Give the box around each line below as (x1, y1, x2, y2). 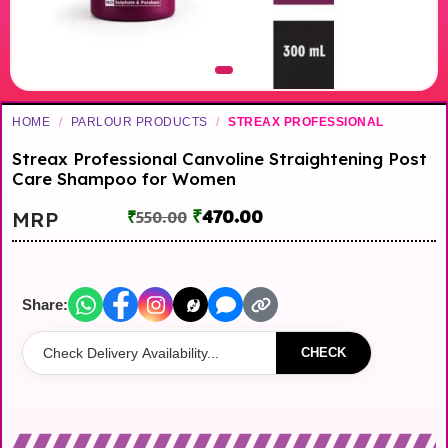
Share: (22, 295, 69, 313)
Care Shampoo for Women (12, 168, 237, 190)
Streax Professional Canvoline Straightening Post (12, 148, 428, 170)
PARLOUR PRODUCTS (70, 115, 208, 130)
